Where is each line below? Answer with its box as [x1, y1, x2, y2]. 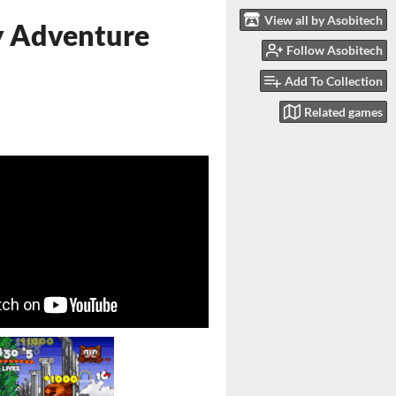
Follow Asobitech [286, 42, 383, 58]
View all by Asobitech [264, 11, 383, 27]
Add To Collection [285, 73, 383, 89]
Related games [304, 103, 383, 119]
